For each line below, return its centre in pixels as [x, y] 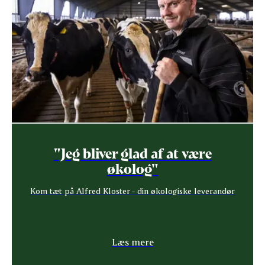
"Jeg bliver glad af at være [132, 153]
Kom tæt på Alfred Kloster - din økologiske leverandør [132, 190]
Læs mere [132, 241]
